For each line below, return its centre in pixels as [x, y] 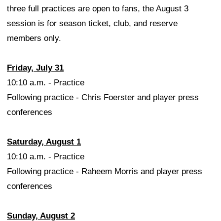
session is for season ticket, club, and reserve [92, 24]
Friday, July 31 [35, 68]
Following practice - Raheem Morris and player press [105, 172]
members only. [34, 38]
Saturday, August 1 [44, 142]
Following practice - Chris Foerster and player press [103, 98]
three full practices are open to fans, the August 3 [98, 9]
